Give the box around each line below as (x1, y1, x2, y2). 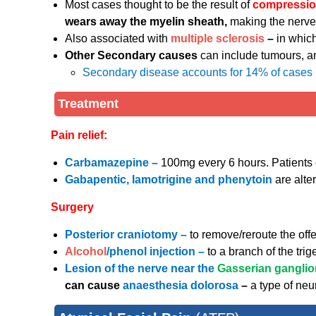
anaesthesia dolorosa (123, 279, 238, 292)
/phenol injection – (107, 245, 205, 258)
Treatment (58, 97, 119, 111)
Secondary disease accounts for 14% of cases (83, 66, 312, 79)
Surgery (51, 201, 94, 214)
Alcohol (65, 245, 107, 258)
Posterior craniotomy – (65, 229, 190, 241)
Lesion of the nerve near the (65, 262, 217, 275)
